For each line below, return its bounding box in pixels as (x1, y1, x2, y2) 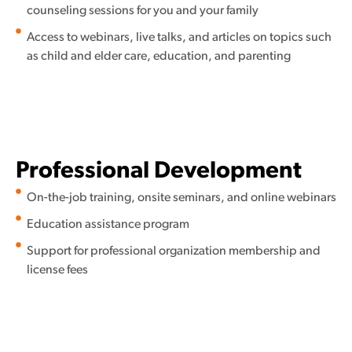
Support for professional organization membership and (26, 244, 321, 258)
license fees (26, 263, 88, 277)
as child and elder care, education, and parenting (26, 49, 291, 63)
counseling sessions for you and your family (26, 4, 258, 17)
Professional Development (16, 159, 302, 184)
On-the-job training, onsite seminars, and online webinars (26, 191, 336, 204)
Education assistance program (26, 218, 189, 231)
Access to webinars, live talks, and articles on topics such (26, 31, 332, 44)
